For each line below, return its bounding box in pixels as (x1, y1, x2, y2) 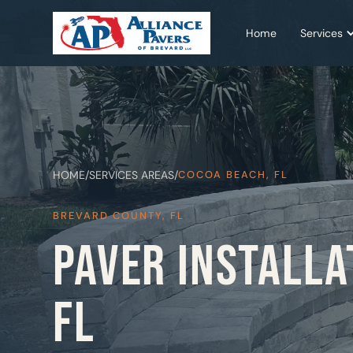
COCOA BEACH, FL (178, 168, 289, 181)
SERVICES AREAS (89, 168, 175, 182)
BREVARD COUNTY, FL (53, 209, 185, 222)
